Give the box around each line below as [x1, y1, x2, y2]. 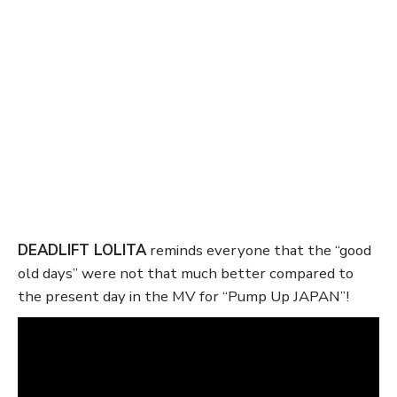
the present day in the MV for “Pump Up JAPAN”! [18, 286, 349, 307]
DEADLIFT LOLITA [18, 240, 146, 261]
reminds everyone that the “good [146, 240, 371, 261]
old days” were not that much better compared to [18, 263, 354, 284]
